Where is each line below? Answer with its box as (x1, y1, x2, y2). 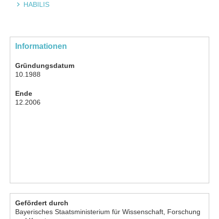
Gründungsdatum (15, 61, 74, 69)
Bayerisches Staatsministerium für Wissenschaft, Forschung (15, 207, 200, 216)
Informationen (15, 42, 67, 50)
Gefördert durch (15, 198, 68, 207)
